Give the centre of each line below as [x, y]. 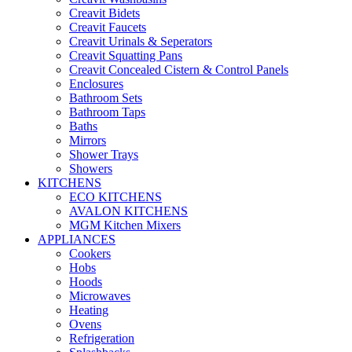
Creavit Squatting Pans [126, 55]
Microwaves [100, 296]
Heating [89, 310]
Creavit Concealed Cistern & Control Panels [179, 70]
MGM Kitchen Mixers [125, 225]
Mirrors [88, 140]
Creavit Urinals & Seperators [141, 41]
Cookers [90, 253]
